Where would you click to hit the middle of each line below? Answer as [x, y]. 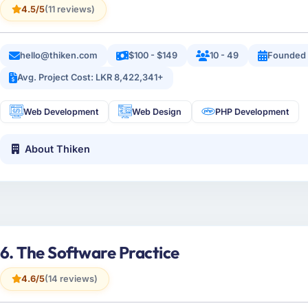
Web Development [61, 111]
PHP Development [252, 111]
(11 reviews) [69, 9]
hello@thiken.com [59, 55]
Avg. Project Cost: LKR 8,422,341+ [91, 78]
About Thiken [58, 149]
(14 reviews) [71, 279]
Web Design [157, 111]
